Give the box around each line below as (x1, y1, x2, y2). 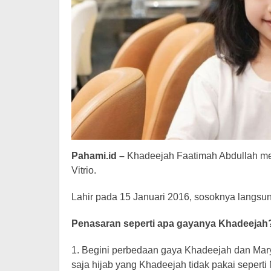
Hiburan (230, 2, 269, 15)
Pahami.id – (71, 151, 127, 162)
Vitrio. (71, 165, 96, 176)
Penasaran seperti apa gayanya (71, 218, 218, 229)
